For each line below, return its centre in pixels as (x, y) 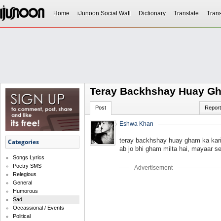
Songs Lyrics (29, 158)
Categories (23, 142)
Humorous (25, 191)
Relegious (25, 174)
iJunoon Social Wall (104, 13)
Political (22, 216)
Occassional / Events (38, 208)
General (22, 183)
